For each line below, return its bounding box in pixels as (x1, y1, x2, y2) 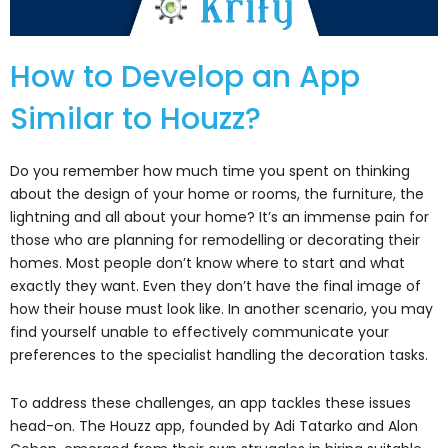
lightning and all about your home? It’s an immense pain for (10, 207, 429, 228)
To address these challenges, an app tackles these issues (10, 392, 411, 413)
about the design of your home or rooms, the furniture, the (10, 184, 424, 205)
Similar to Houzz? (10, 98, 261, 141)
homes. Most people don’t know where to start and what (10, 253, 405, 274)
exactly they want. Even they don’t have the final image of (10, 276, 421, 297)
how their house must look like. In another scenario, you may (10, 299, 433, 320)
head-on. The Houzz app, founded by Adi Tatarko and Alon (10, 415, 418, 436)
